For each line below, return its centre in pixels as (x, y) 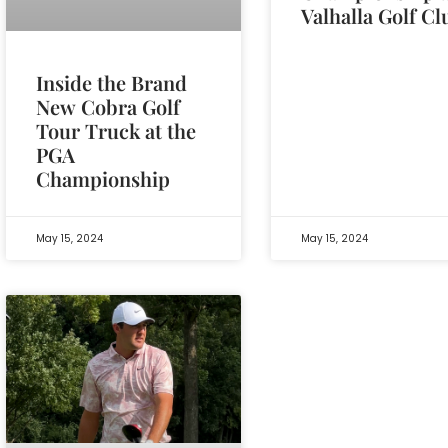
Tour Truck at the (116, 130)
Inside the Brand (111, 82)
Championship (103, 178)
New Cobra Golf (108, 106)
